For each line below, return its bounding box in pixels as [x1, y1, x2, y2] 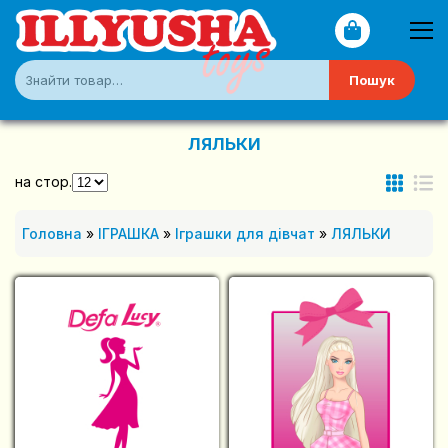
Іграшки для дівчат [175, 225, 315, 243]
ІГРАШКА [98, 225, 159, 243]
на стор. [15, 172, 72, 190]
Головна [22, 225, 82, 243]
